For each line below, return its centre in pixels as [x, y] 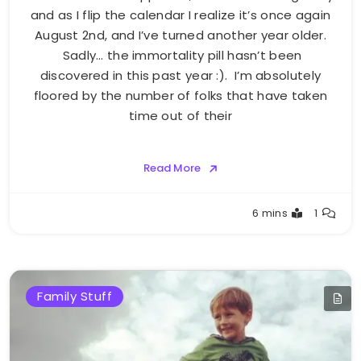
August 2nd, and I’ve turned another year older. [180, 35]
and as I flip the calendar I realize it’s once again [180, 15]
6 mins [270, 214]
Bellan [52, 222]
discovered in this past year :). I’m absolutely [180, 76]
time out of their [180, 116]
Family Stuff [75, 297]
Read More [172, 168]
